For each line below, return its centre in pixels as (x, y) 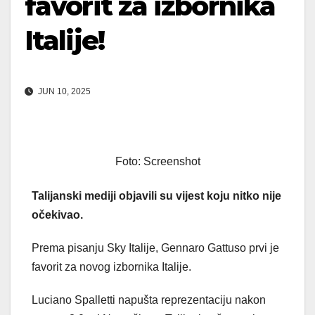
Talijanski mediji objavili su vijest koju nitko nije (156, 196)
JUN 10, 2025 (63, 92)
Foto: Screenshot (157, 162)
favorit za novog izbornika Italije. (111, 267)
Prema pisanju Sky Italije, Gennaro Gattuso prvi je (155, 248)
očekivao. (57, 215)
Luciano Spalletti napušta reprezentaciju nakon (149, 300)
